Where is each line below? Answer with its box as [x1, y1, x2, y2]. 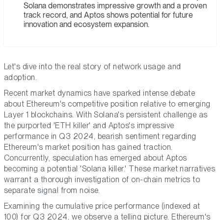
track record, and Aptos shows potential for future [24, 10, 193, 20]
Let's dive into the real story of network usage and [4, 62, 181, 72]
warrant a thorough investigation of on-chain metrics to [4, 175, 200, 185]
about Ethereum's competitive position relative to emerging [4, 99, 211, 109]
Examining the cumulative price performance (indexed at [4, 201, 200, 211]
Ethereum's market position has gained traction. [4, 142, 173, 152]
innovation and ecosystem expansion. [24, 20, 149, 29]
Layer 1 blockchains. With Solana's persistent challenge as [4, 110, 208, 120]
